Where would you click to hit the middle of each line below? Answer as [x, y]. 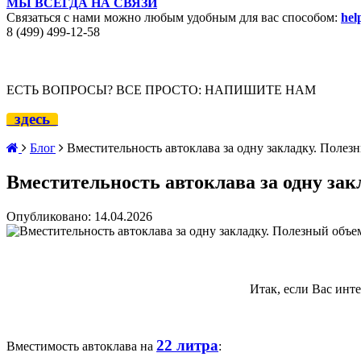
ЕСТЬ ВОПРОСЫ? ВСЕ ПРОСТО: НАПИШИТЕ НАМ [161, 89]
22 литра [187, 345]
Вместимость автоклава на [81, 346]
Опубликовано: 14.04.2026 [79, 216]
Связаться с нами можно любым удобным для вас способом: [174, 17]
